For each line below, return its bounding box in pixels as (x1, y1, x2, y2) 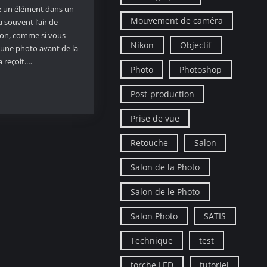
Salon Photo (131, 210, 178, 222)
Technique (131, 234, 173, 246)
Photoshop (179, 63, 222, 75)
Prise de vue (131, 112, 180, 124)
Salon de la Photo (131, 161, 200, 173)
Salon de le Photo (131, 185, 200, 197)
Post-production (131, 88, 195, 100)
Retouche (131, 136, 169, 148)
